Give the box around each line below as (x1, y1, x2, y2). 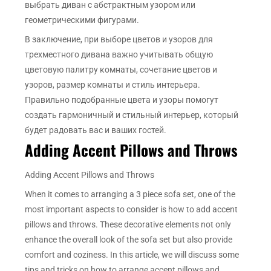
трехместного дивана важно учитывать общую (25, 50, 214, 60)
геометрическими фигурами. (25, 15, 140, 25)
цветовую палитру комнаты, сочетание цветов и (25, 65, 218, 75)
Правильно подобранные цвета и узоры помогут (25, 95, 219, 105)
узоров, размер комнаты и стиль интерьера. (25, 80, 201, 90)
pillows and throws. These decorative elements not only (25, 220, 232, 230)
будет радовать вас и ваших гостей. (25, 125, 167, 135)
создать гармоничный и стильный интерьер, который (25, 110, 239, 120)
